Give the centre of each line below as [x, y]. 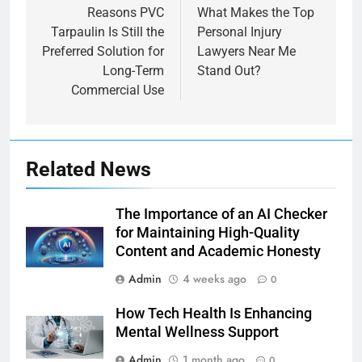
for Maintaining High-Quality [208, 233]
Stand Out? [229, 71]
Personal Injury [240, 32]
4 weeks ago [215, 279]
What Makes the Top [256, 13]
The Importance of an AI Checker [221, 215]
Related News [88, 170]
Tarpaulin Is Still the [107, 32]
